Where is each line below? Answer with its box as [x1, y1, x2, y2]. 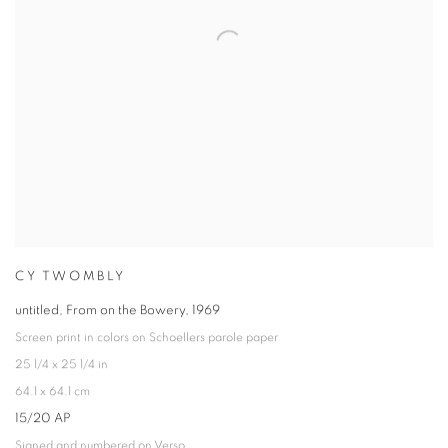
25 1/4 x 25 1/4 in [15, 359, 108, 371]
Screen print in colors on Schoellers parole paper [15, 332, 278, 344]
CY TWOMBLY [15, 270, 126, 284]
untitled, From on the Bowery [15, 304, 185, 318]
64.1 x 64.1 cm [15, 386, 90, 398]
